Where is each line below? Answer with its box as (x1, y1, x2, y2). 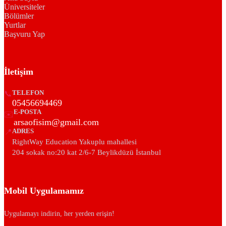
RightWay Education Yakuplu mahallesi (12, 137, 137, 146)
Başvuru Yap (4, 29, 45, 38)
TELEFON (12, 89, 44, 97)
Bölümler (4, 11, 34, 20)
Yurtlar (4, 20, 26, 29)
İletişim (4, 67, 33, 77)
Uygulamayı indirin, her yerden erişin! (4, 209, 115, 217)
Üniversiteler (4, 2, 45, 11)
